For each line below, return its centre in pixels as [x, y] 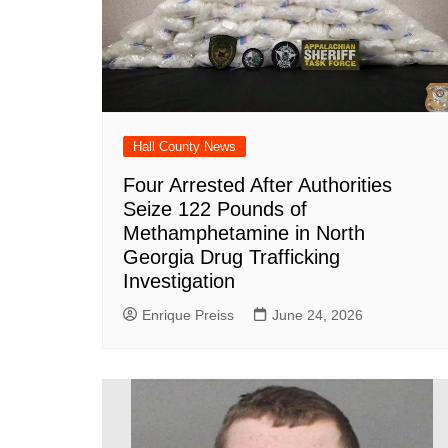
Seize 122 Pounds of [215, 208]
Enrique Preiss [188, 314]
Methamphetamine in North [244, 232]
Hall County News [184, 146]
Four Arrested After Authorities [257, 184]
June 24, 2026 [317, 314]
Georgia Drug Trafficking [231, 256]
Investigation [179, 280]
